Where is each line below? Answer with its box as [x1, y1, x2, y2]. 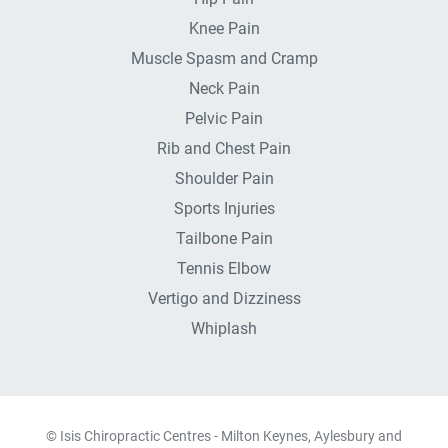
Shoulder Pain [174, 169, 274, 188]
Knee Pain [188, 19, 260, 38]
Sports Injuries [173, 199, 275, 218]
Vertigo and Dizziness [147, 289, 301, 308]
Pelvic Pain [185, 109, 263, 128]
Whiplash [191, 319, 257, 338]
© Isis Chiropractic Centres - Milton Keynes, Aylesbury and [46, 428, 402, 444]
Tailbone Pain [175, 229, 273, 248]
